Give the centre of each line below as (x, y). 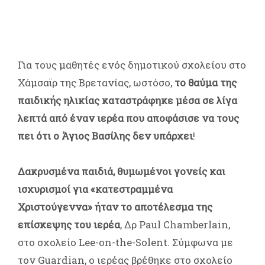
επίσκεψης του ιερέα (69, 224)
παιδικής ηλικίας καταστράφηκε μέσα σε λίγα (127, 100)
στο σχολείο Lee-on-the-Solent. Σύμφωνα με (125, 242)
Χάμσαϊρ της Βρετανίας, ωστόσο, (96, 82)
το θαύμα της (206, 82)
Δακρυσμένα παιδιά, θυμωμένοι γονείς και (122, 171)
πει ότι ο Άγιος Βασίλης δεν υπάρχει (105, 135)
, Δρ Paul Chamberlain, (175, 224)
